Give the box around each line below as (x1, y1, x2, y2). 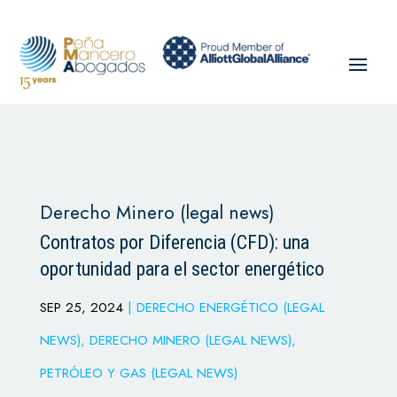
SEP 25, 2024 (39, 298, 123, 318)
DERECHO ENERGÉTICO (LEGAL (136, 298, 324, 318)
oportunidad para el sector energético (39, 258, 324, 281)
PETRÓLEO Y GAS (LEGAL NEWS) (39, 363, 237, 384)
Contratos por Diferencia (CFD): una (39, 231, 309, 254)
